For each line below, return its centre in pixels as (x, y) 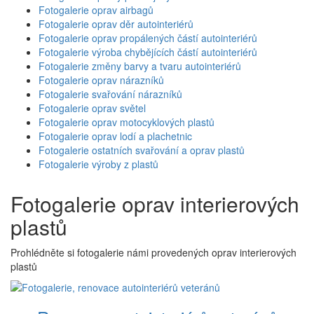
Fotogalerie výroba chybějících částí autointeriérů (148, 52)
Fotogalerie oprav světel (92, 108)
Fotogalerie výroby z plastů (98, 164)
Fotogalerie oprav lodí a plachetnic (115, 136)
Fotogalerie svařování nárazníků (110, 94)
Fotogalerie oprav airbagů (96, 10)
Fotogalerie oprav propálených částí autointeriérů (148, 38)
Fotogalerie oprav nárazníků (101, 80)
